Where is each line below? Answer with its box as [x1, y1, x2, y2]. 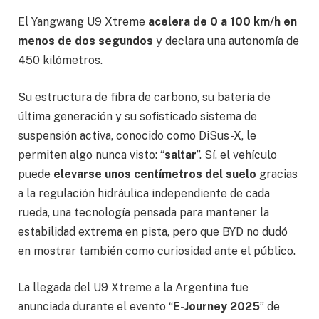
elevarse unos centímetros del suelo [53, 167, 256, 181]
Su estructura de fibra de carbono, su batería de [18, 90, 271, 104]
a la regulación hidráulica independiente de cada [18, 186, 270, 200]
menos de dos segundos [18, 33, 153, 48]
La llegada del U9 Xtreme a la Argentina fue [18, 281, 249, 295]
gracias [256, 167, 298, 181]
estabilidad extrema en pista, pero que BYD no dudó [18, 224, 288, 239]
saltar [164, 147, 197, 162]
